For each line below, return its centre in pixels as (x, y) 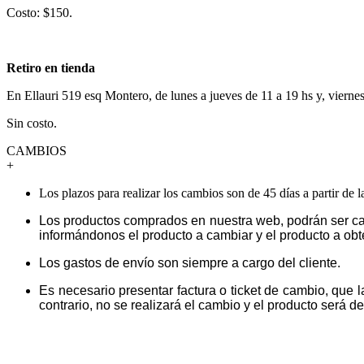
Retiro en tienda (51, 67)
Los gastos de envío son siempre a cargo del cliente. (190, 262)
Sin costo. (32, 123)
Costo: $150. (39, 12)
